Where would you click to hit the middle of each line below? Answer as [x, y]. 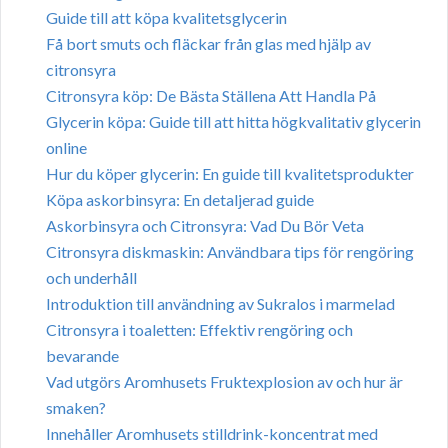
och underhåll [91, 277]
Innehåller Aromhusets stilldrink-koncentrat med [212, 433]
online [66, 147]
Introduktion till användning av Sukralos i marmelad [220, 303]
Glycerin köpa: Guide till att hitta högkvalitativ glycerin [233, 121]
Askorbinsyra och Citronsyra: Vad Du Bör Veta [205, 225]
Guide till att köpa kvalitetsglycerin [166, 17]
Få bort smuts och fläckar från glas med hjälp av [208, 43]
